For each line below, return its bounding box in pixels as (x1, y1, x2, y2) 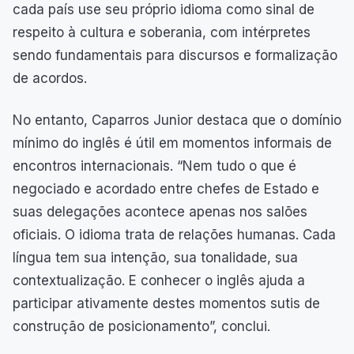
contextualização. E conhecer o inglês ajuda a (13, 272, 305, 288)
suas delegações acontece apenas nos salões (13, 203, 307, 220)
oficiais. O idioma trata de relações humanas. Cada (13, 226, 336, 243)
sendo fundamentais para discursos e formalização (13, 47, 337, 63)
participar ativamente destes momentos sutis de (13, 295, 320, 311)
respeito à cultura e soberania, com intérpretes (13, 24, 311, 40)
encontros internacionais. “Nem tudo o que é (13, 157, 296, 174)
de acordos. (13, 70, 87, 86)
